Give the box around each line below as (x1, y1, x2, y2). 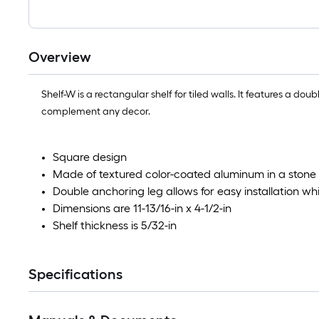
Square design (53, 150, 127, 164)
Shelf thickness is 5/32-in (53, 219, 177, 232)
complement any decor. (41, 105, 150, 117)
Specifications (28, 266, 122, 283)
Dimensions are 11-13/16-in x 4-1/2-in (53, 202, 231, 215)
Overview (28, 48, 91, 66)
